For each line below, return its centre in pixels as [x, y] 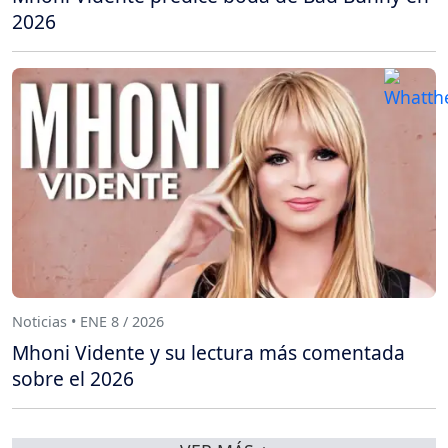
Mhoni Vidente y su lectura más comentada [208, 353]
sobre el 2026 [73, 379]
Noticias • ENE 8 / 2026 [88, 321]
